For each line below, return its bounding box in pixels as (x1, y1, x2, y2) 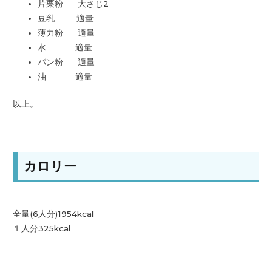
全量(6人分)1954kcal (13, 209, 94, 219)
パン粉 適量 (38, 57, 95, 67)
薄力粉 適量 (38, 28, 95, 38)
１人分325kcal (13, 223, 71, 234)
